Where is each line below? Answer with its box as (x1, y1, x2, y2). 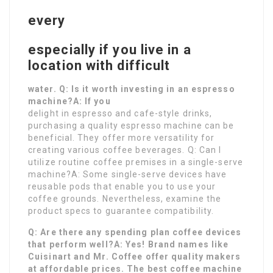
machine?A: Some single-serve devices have (28, 169, 227, 180)
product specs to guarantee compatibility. (28, 206, 214, 216)
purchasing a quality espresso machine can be (28, 121, 235, 131)
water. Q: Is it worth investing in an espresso (28, 84, 235, 94)
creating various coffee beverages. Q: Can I (28, 145, 222, 155)
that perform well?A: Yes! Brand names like (28, 239, 229, 250)
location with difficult (28, 58, 171, 74)
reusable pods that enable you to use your (28, 182, 216, 192)
